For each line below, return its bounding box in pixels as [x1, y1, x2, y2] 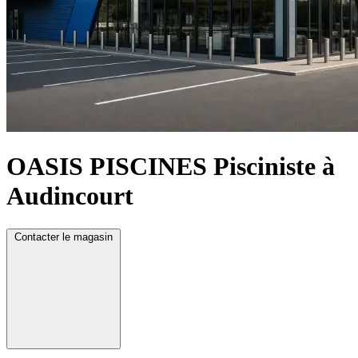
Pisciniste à [213, 152, 335, 181]
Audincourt [6, 181, 133, 211]
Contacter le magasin [14, 230, 113, 243]
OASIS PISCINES [6, 152, 207, 181]
